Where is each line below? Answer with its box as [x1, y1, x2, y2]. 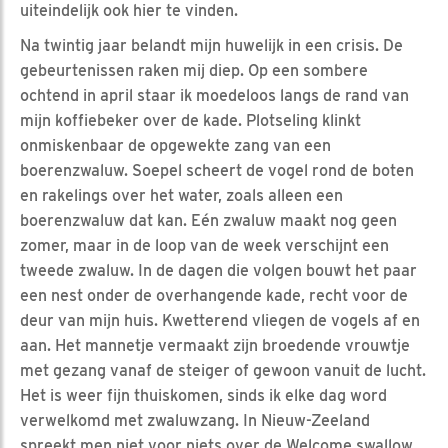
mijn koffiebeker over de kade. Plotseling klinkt [20, 110, 361, 130]
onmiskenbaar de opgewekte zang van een [20, 135, 331, 155]
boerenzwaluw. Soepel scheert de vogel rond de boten [20, 160, 414, 180]
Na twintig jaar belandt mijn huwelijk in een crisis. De [20, 35, 403, 55]
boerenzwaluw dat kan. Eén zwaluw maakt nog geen [20, 210, 397, 230]
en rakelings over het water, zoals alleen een [20, 185, 343, 205]
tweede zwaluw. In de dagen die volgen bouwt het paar [20, 260, 417, 280]
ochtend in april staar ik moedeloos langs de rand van [20, 85, 409, 105]
